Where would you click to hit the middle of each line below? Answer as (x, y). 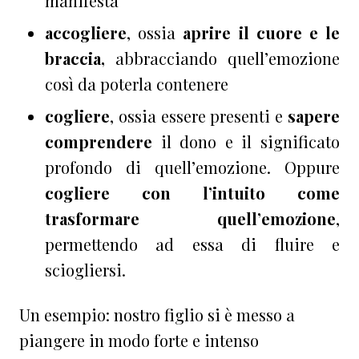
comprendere (99, 141)
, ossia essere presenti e (199, 115)
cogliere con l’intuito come (192, 192)
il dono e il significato (246, 141)
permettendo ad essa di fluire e (192, 244)
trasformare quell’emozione (190, 218)
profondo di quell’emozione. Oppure (192, 167)
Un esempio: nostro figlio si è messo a (157, 314)
